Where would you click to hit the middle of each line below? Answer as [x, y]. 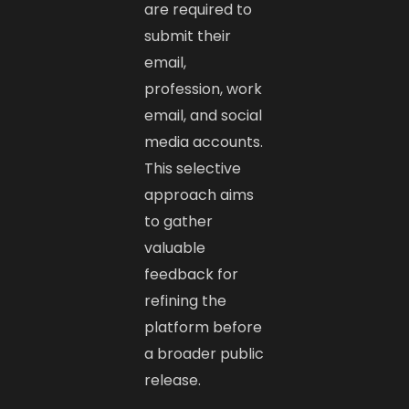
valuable [175, 247]
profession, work [204, 89]
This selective [193, 168]
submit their [188, 36]
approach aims [199, 194]
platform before [204, 327]
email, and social [204, 115]
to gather [179, 221]
